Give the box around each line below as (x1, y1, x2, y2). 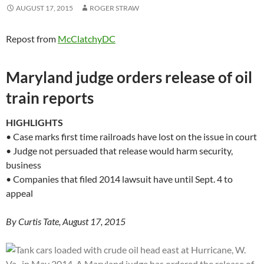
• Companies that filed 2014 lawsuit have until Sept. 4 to (6, 173, 233, 184)
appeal (6, 187, 33, 199)
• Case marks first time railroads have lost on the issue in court (6, 130, 257, 142)
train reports (6, 88, 94, 107)
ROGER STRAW (90, 3, 139, 12)
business (6, 159, 41, 170)
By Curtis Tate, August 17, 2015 (6, 215, 126, 227)
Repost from (6, 32, 58, 44)
